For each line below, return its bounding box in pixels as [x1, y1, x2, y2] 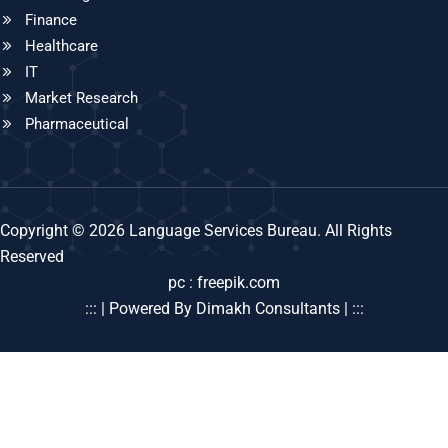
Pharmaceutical [25, 115, 129, 134]
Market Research [25, 89, 138, 108]
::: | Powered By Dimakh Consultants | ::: [84, 299, 364, 319]
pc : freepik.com [168, 273, 280, 293]
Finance [25, 11, 77, 30]
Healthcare [25, 37, 98, 56]
